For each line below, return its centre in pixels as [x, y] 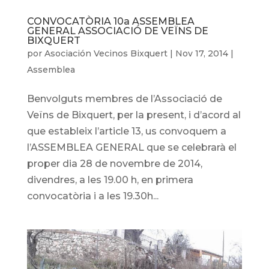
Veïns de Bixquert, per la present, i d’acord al [134, 115]
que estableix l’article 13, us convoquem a [126, 131]
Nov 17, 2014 [201, 53]
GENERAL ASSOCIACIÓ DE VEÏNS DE [117, 31]
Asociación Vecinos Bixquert [106, 53]
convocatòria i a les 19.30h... [92, 196]
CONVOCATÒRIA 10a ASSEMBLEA [110, 21]
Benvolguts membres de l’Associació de [124, 98]
